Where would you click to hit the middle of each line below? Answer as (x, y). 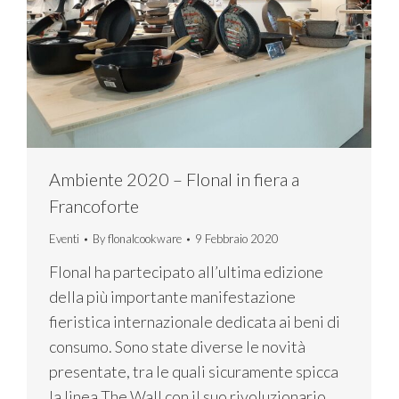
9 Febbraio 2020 (237, 239)
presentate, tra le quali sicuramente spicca (194, 372)
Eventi (64, 239)
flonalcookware (145, 239)
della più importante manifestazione (172, 297)
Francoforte (94, 206)
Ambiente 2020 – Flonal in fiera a (174, 179)
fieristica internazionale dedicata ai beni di (195, 322)
